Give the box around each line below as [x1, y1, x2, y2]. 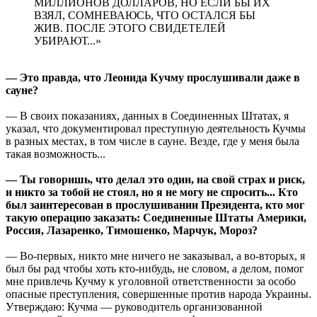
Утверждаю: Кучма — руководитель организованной [6, 300, 263, 313]
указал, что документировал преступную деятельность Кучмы [6, 122, 306, 134]
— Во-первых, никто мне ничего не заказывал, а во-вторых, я [6, 249, 305, 262]
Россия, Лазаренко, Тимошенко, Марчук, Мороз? [6, 224, 258, 236]
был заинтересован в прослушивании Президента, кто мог [6, 198, 304, 211]
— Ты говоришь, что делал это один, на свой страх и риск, [6, 173, 305, 185]
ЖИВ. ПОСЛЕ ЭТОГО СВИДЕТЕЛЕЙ [34, 21, 226, 34]
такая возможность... [6, 147, 105, 160]
